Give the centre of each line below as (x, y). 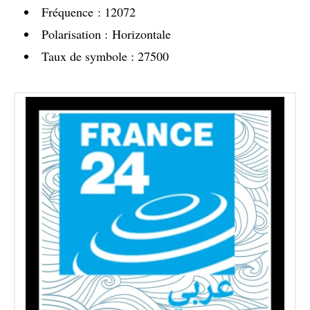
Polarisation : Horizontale (106, 34)
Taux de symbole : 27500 (105, 56)
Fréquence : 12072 (89, 12)
